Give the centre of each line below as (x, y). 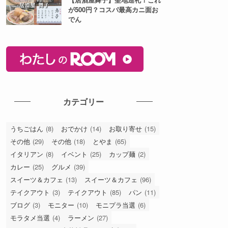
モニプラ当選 (116, 205)
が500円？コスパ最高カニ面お (113, 10)
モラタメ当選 (30, 217)
